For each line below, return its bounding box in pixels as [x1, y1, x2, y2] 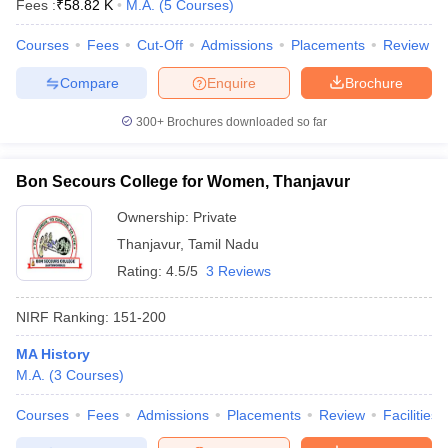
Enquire [207, 74, 256, 91]
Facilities [383, 407, 438, 423]
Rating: [117, 263, 166, 279]
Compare [59, 74, 119, 91]
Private [193, 209, 237, 225]
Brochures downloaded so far [164, 115, 327, 129]
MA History [16, 346, 90, 362]
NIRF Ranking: [16, 308, 109, 325]
